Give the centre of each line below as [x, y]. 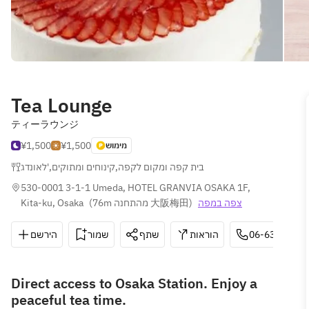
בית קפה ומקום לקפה [161, 167]
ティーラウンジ [45, 124]
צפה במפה [220, 203]
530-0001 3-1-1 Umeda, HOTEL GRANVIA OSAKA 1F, [137, 188]
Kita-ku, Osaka [52, 203]
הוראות [204, 235]
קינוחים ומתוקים [83, 167]
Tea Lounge [62, 105]
